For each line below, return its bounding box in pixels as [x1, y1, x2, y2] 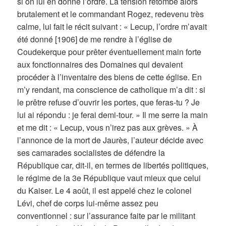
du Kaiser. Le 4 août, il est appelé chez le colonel [17, 185, 192, 197]
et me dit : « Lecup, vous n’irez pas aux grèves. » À [17, 122, 198, 134]
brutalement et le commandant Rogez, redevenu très [17, 8, 204, 20]
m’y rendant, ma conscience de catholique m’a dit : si [17, 84, 206, 96]
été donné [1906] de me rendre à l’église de [17, 33, 173, 45]
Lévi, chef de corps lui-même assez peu [17, 197, 159, 209]
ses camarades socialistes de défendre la [17, 147, 165, 159]
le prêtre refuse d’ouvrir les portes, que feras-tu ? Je [17, 96, 200, 108]
